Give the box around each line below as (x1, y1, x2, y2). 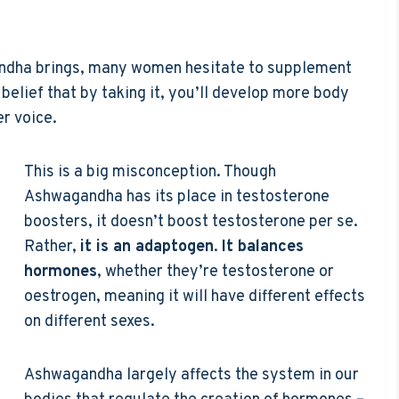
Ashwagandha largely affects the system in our (24, 364, 359, 386)
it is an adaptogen (80, 236, 214, 257)
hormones (24, 261, 97, 282)
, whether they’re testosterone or (97, 261, 334, 282)
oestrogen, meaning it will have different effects (24, 286, 365, 307)
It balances (222, 236, 304, 257)
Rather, (24, 236, 80, 257)
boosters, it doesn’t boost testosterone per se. (24, 211, 358, 232)
